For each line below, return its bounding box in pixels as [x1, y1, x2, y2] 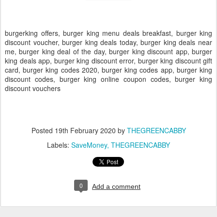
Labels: [47, 140, 71, 150]
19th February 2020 [54, 125, 116, 136]
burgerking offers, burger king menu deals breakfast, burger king [5, 28, 212, 38]
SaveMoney [71, 140, 107, 150]
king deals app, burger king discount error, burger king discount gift [5, 56, 212, 66]
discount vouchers [5, 83, 61, 93]
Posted [31, 125, 55, 136]
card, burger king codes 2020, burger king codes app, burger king [5, 65, 212, 75]
